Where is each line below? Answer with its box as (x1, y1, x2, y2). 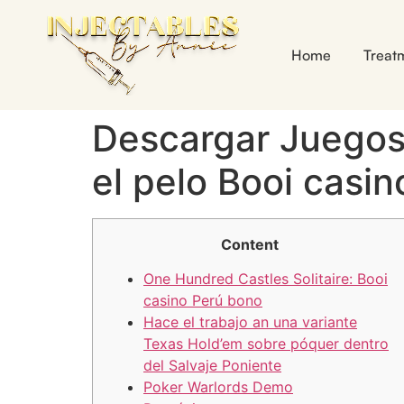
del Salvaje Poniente (143, 356, 281, 375)
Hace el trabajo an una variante (143, 313, 357, 332)
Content (221, 235, 279, 253)
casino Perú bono (143, 291, 262, 310)
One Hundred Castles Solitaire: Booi (143, 270, 388, 289)
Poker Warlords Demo (143, 378, 293, 397)
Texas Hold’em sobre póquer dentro (143, 335, 389, 353)
